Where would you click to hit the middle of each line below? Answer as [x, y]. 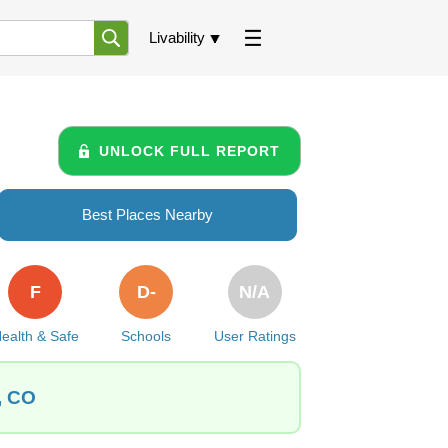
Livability [177, 37]
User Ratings [254, 336]
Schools [146, 336]
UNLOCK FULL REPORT [189, 150]
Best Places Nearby [147, 214]
